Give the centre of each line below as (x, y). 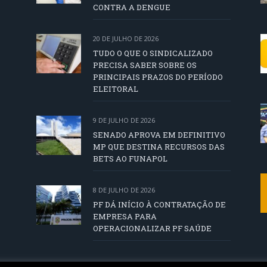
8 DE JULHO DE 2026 (124, 190)
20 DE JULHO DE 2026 (126, 39)
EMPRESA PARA (125, 217)
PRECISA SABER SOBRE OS (145, 65)
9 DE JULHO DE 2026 (124, 120)
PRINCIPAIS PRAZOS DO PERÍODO (158, 77)
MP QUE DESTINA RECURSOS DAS (159, 147)
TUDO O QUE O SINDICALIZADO (153, 53)
